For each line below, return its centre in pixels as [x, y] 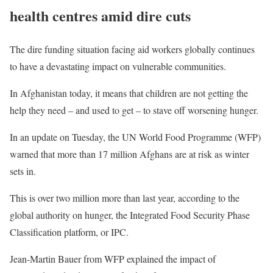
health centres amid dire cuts [100, 16]
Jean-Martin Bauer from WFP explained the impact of [113, 259]
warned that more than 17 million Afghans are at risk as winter [129, 154]
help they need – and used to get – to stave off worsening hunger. [134, 110]
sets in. [23, 171]
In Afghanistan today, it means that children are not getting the [129, 93]
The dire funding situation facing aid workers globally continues [132, 49]
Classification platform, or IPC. [69, 232]
